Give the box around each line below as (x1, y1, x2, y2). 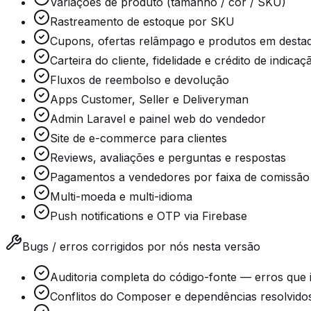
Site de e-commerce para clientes (50, 131, 227, 146)
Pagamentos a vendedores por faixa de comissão (50, 170, 310, 185)
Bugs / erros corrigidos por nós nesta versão (22, 239, 260, 254)
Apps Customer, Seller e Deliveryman (50, 92, 249, 107)
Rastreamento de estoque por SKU (50, 15, 235, 29)
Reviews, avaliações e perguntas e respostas (50, 151, 286, 165)
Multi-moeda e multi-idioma (50, 190, 192, 204)
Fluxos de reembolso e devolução (50, 73, 229, 87)
